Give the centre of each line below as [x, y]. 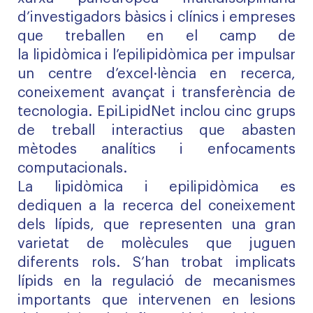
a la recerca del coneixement [189, 206]
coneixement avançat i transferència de [156, 93]
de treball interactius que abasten [156, 131]
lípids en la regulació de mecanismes [156, 282]
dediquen [50, 206]
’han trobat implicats [218, 263]
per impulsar [252, 55]
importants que [78, 300]
